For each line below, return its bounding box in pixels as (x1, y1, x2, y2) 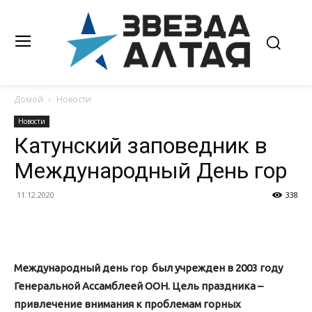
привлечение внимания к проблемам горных (14, 298, 241, 311)
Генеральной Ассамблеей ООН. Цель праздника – (14, 280, 263, 292)
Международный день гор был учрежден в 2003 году (14, 262, 283, 274)
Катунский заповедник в (14, 132, 267, 159)
